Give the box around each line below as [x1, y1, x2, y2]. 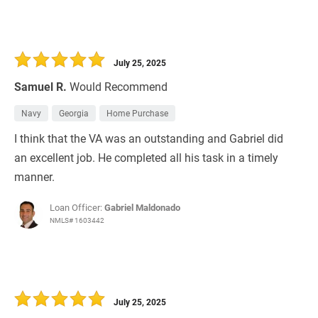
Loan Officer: [50, 201, 104, 214]
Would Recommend [70, 79, 168, 94]
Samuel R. [14, 79, 67, 94]
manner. [14, 169, 55, 185]
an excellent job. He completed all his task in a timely [14, 150, 278, 165]
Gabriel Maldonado [104, 201, 180, 214]
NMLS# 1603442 [50, 215, 104, 226]
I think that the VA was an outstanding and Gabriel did [14, 131, 283, 146]
